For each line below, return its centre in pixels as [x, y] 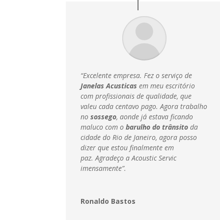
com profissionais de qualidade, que [136, 96]
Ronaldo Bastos [108, 201]
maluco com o [103, 127]
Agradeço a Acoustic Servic [136, 158]
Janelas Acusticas [109, 86]
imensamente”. [104, 168]
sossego [104, 117]
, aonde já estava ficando [155, 117]
